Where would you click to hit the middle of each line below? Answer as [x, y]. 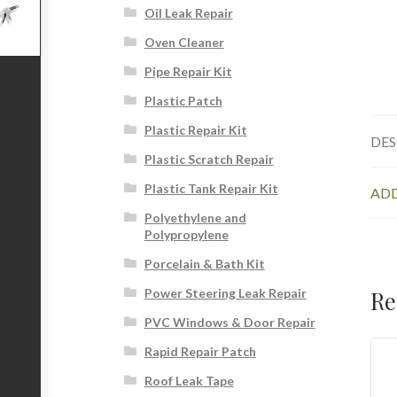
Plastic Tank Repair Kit [211, 189]
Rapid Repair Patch [200, 352]
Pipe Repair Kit [188, 72]
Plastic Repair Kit [195, 130]
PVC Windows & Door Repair [230, 323]
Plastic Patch [183, 101]
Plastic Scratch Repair [209, 160]
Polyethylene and [195, 218]
